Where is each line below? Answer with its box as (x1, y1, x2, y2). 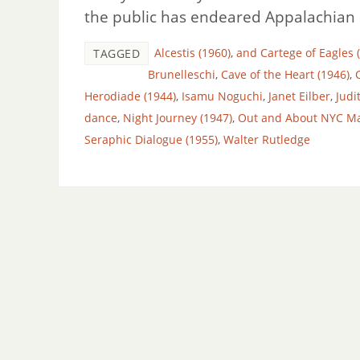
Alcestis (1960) (154, 44, 231, 60)
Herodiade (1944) (84, 88, 176, 104)
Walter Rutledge (223, 131, 310, 147)
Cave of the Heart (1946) (221, 66, 350, 82)
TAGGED (93, 45, 140, 61)
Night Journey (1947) (123, 109, 232, 125)
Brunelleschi (148, 66, 215, 82)
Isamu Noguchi (182, 88, 263, 104)
